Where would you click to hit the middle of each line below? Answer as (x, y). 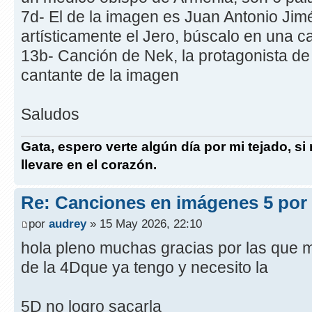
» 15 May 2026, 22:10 (144, 223)
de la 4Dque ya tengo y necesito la (145, 267)
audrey (68, 223)
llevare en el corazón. (89, 165)
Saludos (50, 114)
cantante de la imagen (100, 75)
